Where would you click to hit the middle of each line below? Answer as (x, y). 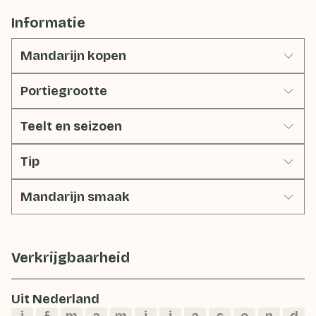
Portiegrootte (65, 91)
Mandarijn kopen (73, 56)
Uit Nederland (55, 299)
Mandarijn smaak (77, 197)
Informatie (48, 23)
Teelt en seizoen (73, 126)
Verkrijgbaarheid (71, 257)
